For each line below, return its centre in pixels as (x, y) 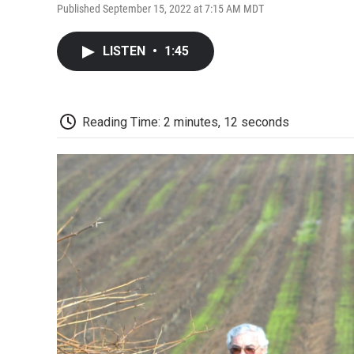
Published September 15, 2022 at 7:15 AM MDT (160, 8)
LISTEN (126, 51)
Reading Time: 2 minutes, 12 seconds (186, 122)
